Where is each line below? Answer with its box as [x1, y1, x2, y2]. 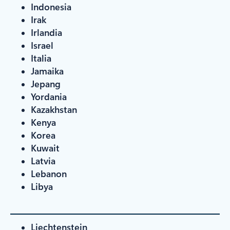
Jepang [31, 77, 61, 90]
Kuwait [31, 141, 60, 154]
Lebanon [31, 167, 67, 180]
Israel [31, 39, 53, 51]
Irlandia [31, 26, 62, 39]
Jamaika [31, 64, 64, 77]
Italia [31, 51, 51, 64]
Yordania [31, 90, 67, 103]
